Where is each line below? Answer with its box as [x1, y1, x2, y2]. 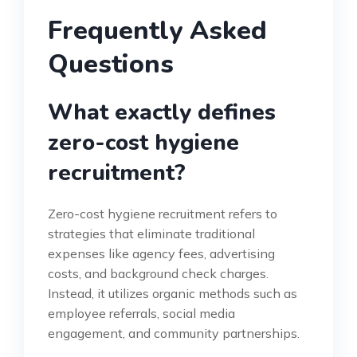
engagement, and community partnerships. [48, 324, 300, 341]
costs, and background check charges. [48, 265, 269, 281]
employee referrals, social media [48, 304, 235, 321]
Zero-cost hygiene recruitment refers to [48, 205, 277, 222]
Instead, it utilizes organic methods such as [48, 284, 297, 301]
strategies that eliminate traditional [48, 225, 255, 241]
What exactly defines [48, 96, 276, 127]
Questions [48, 46, 174, 81]
